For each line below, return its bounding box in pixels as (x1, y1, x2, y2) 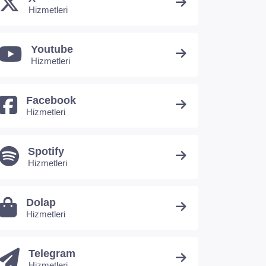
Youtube (31, 43, 73, 55)
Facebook (26, 94, 76, 106)
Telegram (28, 248, 75, 259)
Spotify (28, 145, 64, 157)
